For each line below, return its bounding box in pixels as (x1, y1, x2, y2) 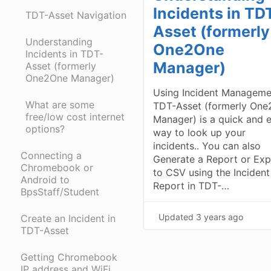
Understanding (25, 35, 93, 48)
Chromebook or (21, 161, 93, 174)
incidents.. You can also (153, 139, 261, 152)
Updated (158, 211, 197, 222)
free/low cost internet (25, 110, 125, 123)
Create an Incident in (21, 212, 116, 224)
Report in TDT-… (153, 179, 230, 192)
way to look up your (153, 126, 246, 139)
